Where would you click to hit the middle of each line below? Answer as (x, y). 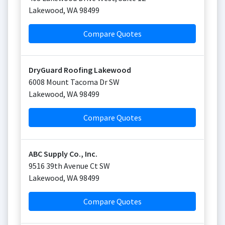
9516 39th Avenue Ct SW (69, 166)
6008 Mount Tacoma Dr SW (74, 82)
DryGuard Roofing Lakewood (80, 70)
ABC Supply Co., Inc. (63, 154)
